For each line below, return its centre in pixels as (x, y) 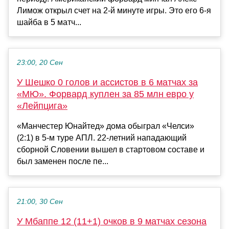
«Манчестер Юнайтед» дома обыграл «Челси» (106, 126)
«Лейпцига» (42, 106)
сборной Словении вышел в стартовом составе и (111, 149)
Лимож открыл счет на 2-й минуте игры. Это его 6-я (114, 10)
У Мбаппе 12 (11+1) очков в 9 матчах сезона (112, 221)
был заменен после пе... (63, 161)
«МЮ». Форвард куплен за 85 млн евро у (105, 94)
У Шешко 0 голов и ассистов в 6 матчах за (107, 82)
